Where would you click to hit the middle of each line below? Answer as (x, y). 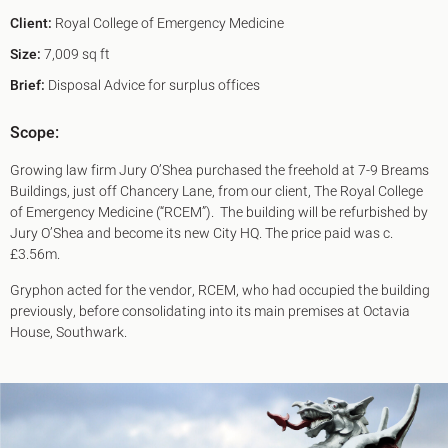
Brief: (27, 86)
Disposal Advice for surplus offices (152, 86)
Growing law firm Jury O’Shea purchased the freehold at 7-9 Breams (219, 171)
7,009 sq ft (75, 55)
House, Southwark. (68, 333)
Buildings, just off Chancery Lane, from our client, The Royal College (216, 192)
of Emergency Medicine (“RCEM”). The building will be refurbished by (219, 213)
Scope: (34, 133)
